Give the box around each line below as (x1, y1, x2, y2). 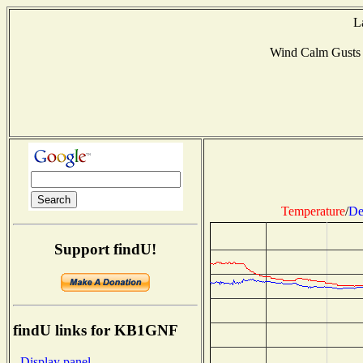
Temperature (280, 203, 345, 218)
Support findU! (54, 240, 156, 258)
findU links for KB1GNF (13, 322, 178, 340)
